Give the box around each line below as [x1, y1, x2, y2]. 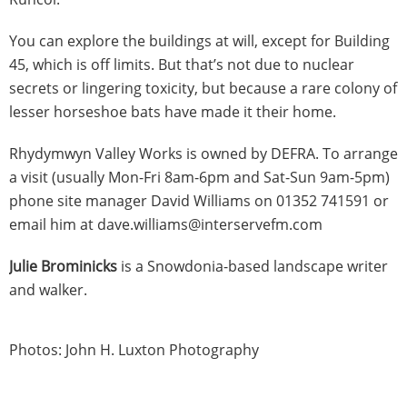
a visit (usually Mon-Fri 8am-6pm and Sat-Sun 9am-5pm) [9, 166, 390, 187]
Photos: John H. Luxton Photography [9, 339, 259, 360]
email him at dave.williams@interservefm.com [9, 213, 323, 234]
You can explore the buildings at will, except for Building [9, 30, 390, 51]
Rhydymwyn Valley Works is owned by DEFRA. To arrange [9, 143, 398, 164]
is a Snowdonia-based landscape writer [121, 255, 388, 276]
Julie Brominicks [9, 255, 121, 276]
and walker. [9, 279, 87, 300]
